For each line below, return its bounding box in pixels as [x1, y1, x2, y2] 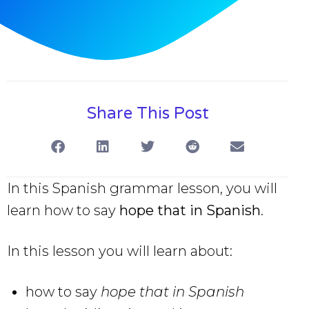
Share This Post [86, 103, 209, 123]
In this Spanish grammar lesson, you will [7, 179, 277, 197]
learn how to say [7, 201, 119, 219]
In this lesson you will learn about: [7, 242, 232, 259]
